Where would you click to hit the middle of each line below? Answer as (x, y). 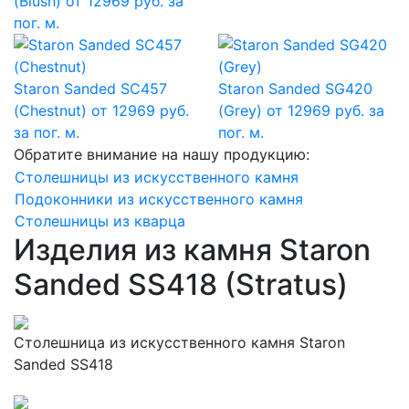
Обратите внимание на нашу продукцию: (162, 155)
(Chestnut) (50, 111)
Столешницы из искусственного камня (157, 178)
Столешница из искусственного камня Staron (179, 343)
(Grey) (240, 111)
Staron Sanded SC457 (90, 89)
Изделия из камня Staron (192, 250)
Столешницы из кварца (100, 221)
